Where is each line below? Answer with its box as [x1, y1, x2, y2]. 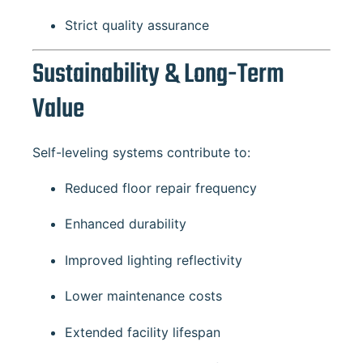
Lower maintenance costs [65, 288, 222, 305]
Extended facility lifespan [65, 323, 220, 340]
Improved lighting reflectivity [65, 251, 242, 268]
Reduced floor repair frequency [65, 179, 257, 196]
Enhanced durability [65, 216, 186, 233]
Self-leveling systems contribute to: [32, 143, 250, 160]
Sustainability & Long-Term [32, 53, 284, 96]
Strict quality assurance [65, 17, 209, 34]
